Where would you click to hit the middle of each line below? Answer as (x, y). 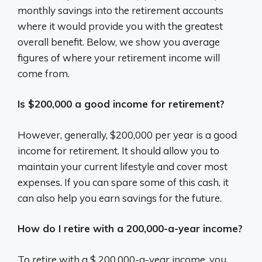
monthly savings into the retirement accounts (120, 10)
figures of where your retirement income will (119, 57)
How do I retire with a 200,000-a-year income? (130, 228)
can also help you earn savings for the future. (120, 198)
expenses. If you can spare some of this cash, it (123, 182)
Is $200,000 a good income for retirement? (121, 104)
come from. (44, 73)
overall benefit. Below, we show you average (119, 42)
